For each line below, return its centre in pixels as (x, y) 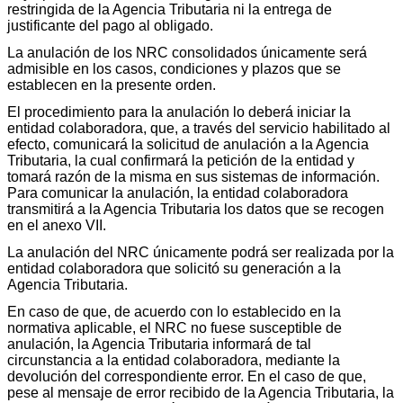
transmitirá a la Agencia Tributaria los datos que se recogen (196, 210)
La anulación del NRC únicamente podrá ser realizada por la (201, 253)
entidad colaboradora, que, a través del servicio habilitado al (199, 129)
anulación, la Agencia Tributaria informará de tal (159, 345)
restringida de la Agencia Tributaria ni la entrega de (170, 10)
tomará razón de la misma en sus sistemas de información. (193, 177)
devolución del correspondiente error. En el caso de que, (187, 377)
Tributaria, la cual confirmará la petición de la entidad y (181, 161)
